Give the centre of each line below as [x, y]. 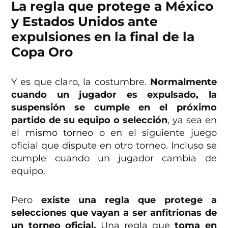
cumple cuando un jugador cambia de [114, 158]
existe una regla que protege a [129, 200]
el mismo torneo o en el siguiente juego [114, 133]
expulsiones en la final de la [103, 36]
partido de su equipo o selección [89, 120]
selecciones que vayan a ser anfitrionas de [114, 212]
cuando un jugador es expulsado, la [114, 94]
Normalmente [183, 82]
